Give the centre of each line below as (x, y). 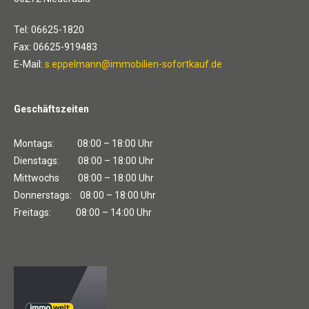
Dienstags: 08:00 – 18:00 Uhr (84, 160)
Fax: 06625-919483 (56, 47)
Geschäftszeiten (51, 109)
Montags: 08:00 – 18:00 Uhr (83, 143)
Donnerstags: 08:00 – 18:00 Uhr (85, 195)
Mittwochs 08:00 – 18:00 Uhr (84, 178)
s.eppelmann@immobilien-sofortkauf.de (133, 64)
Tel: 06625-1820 (49, 29)
